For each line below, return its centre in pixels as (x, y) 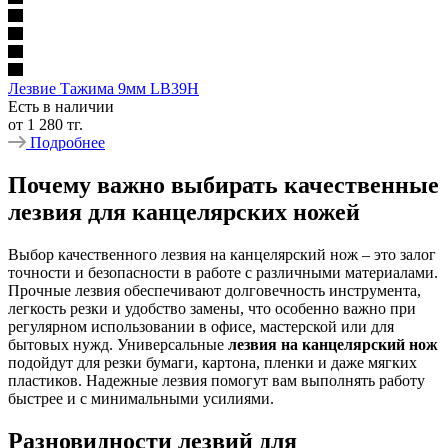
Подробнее (67, 143)
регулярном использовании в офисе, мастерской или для (201, 327)
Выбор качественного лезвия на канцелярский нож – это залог (222, 255)
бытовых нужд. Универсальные (118, 345)
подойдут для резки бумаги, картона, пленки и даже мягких (212, 363)
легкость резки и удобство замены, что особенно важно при (212, 309)
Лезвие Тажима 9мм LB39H (103, 89)
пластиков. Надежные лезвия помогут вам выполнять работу (216, 381)
